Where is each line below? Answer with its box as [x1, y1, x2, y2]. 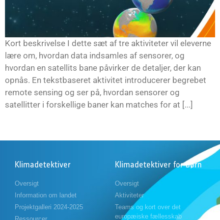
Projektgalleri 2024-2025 [15, 203, 83, 211]
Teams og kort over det [115, 203, 181, 211]
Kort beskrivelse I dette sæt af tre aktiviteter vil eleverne [5, 38, 211, 48]
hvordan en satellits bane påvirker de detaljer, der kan [5, 62, 201, 73]
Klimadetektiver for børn [115, 159, 202, 170]
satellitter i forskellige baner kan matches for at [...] [5, 99, 193, 110]
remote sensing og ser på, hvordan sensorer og [5, 87, 180, 97]
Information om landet [15, 191, 77, 199]
